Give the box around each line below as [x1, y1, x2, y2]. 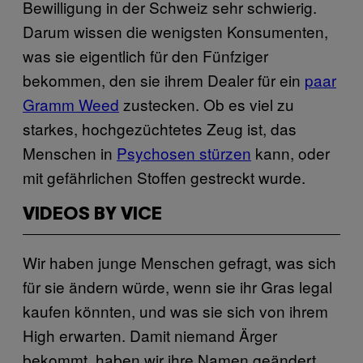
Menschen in [23, 141, 117, 164]
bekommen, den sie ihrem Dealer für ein [23, 68, 305, 91]
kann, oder [251, 141, 330, 164]
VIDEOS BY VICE [23, 206, 162, 223]
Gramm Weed [23, 92, 119, 115]
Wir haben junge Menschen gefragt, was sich [23, 250, 336, 273]
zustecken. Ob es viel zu [119, 92, 294, 115]
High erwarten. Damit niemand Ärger [23, 323, 277, 346]
